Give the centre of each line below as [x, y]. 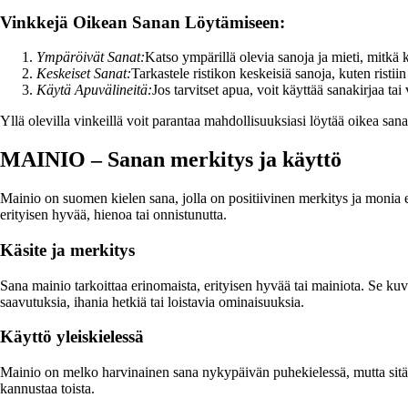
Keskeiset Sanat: [84, 74]
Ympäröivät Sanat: [91, 57]
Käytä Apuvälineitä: [94, 90]
